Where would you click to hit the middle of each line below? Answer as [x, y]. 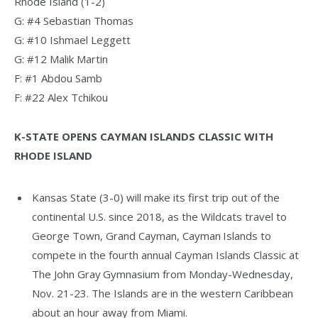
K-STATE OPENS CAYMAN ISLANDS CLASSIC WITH [144, 136]
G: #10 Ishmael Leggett [72, 40]
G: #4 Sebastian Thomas [74, 21]
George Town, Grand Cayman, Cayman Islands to [152, 235]
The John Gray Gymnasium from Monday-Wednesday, [163, 274]
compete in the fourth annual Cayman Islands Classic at [165, 254]
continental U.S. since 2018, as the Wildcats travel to [159, 216]
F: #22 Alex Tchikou [61, 98]
